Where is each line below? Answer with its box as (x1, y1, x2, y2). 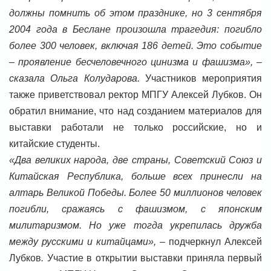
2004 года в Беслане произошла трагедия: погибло (9, 24, 262, 35)
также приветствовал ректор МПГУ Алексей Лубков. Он (9, 90, 262, 100)
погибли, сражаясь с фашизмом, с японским (9, 204, 262, 215)
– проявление (9, 57, 76, 68)
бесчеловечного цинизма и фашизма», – (75, 57, 263, 68)
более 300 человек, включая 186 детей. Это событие (9, 41, 262, 51)
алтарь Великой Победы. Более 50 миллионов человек (9, 188, 262, 198)
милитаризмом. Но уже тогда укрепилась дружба (9, 220, 262, 231)
